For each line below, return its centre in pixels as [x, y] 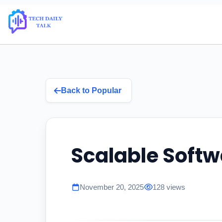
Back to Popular [91, 90]
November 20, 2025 [112, 187]
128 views [169, 187]
